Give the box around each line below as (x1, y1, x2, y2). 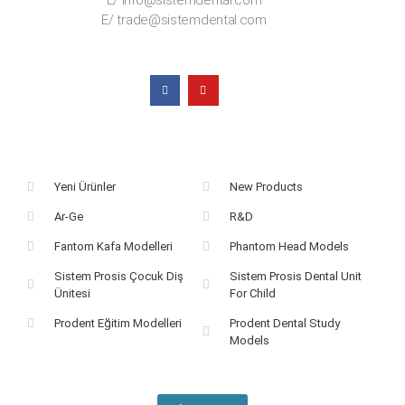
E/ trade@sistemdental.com (101, 12, 267, 29)
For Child (230, 286, 277, 300)
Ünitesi (54, 286, 91, 300)
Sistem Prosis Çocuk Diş (54, 268, 184, 283)
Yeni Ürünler (54, 179, 117, 193)
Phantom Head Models (230, 239, 350, 253)
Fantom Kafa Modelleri (54, 239, 174, 253)
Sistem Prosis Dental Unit (230, 268, 363, 283)
